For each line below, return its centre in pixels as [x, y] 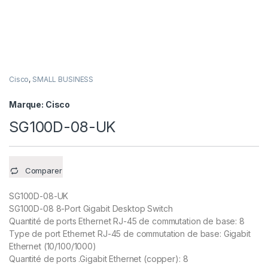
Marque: [27, 105]
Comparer [43, 171]
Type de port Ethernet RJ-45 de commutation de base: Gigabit [130, 234]
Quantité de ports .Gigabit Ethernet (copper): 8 [99, 259]
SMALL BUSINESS [63, 80]
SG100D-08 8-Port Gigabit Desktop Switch [91, 209]
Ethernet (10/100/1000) [53, 246]
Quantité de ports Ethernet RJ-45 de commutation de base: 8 [127, 221]
